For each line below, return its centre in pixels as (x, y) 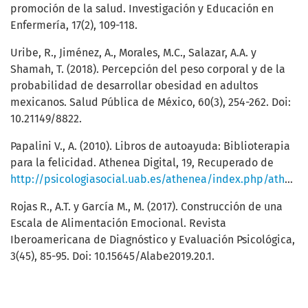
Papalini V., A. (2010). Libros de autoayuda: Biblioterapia (150, 146)
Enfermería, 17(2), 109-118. (74, 25)
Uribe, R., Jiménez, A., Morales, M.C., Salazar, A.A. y (133, 53)
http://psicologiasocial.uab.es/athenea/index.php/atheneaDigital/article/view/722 (147, 179)
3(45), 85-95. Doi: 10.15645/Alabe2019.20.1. (112, 256)
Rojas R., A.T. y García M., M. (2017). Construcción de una (146, 207)
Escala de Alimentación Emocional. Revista (118, 223)
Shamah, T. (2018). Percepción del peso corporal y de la (148, 69)
